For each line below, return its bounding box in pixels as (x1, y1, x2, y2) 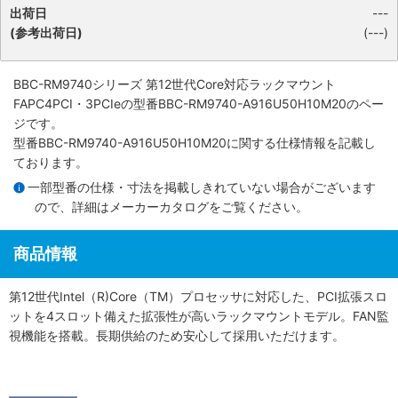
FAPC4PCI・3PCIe (13, 96, 121, 111)
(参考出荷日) (10, 25, 83, 40)
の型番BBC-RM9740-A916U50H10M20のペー (121, 96, 384, 111)
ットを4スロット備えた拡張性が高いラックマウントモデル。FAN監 (9, 307, 389, 323)
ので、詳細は (35, 198, 109, 214)
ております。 (13, 155, 88, 170)
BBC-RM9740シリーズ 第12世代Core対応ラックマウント (13, 76, 336, 92)
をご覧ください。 (209, 198, 308, 214)
